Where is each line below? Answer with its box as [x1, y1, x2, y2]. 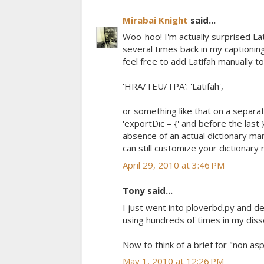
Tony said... [123, 184, 173, 197]
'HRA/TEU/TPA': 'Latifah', [123, 80, 223, 93]
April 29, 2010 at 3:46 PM [123, 159, 225, 171]
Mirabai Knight [123, 14, 188, 26]
